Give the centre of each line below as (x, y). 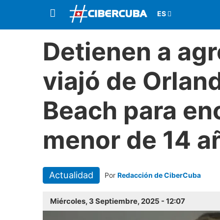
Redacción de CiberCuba (159, 175)
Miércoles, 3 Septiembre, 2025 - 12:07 (118, 201)
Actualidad (71, 175)
